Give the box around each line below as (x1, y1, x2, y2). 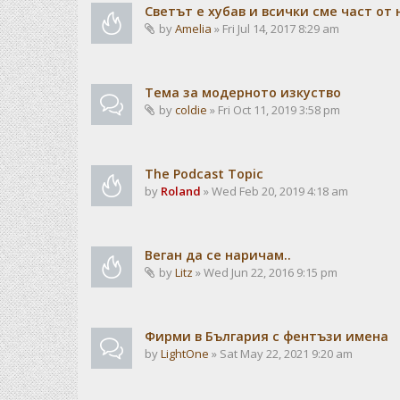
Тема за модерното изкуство (145, 84, 341, 101)
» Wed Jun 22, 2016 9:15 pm (193, 264, 337, 280)
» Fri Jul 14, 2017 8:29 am (212, 21, 339, 37)
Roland (161, 183, 201, 199)
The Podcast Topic (145, 165, 263, 182)
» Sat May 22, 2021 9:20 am (209, 346, 353, 362)
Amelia (175, 21, 212, 37)
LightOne (161, 346, 209, 362)
